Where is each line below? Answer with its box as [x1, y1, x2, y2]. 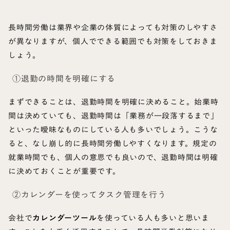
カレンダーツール [32, 210, 97, 226]
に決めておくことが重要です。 [8, 163, 121, 179]
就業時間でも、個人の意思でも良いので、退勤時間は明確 [8, 149, 218, 165]
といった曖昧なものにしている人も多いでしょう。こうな [8, 122, 218, 138]
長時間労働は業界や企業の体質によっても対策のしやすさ [8, 20, 218, 35]
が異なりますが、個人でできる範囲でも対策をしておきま [8, 33, 218, 49]
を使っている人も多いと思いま [97, 210, 209, 226]
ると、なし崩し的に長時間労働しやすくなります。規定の [8, 136, 217, 151]
